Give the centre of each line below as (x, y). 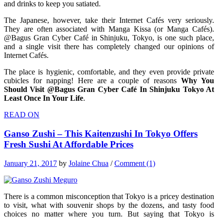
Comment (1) (135, 163)
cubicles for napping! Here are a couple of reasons (93, 81)
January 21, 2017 (30, 163)
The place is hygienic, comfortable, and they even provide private (109, 72)
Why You (198, 81)
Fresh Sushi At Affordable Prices (69, 144)
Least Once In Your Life (44, 98)
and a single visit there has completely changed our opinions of (109, 47)
